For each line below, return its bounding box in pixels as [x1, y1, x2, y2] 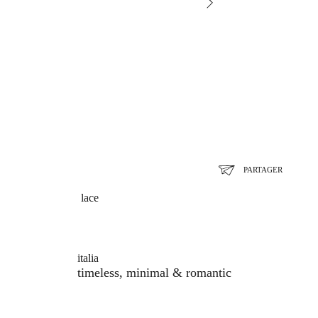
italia [77, 251, 99, 265]
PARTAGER [243, 165, 283, 174]
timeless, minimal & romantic [77, 265, 232, 280]
